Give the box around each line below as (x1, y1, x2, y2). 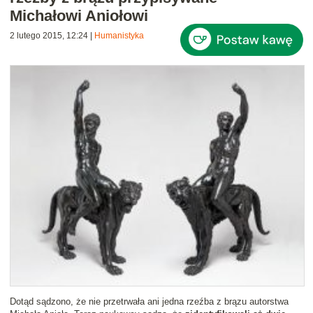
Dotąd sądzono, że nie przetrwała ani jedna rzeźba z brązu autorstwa (10, 296, 289, 307)
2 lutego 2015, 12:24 (10, 31, 88, 41)
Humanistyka (94, 31, 144, 41)
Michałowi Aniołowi (10, 7, 148, 25)
